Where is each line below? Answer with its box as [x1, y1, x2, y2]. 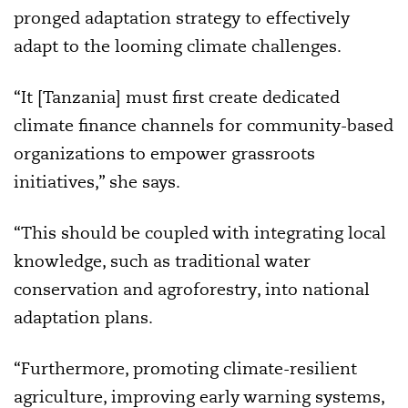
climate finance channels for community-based [14, 114, 393, 136]
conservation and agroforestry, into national [14, 278, 370, 300]
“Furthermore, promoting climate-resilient [14, 357, 357, 379]
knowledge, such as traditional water [14, 250, 311, 271]
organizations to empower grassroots [14, 142, 315, 164]
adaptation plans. [14, 306, 153, 328]
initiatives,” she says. [14, 170, 180, 192]
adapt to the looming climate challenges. [14, 35, 342, 56]
